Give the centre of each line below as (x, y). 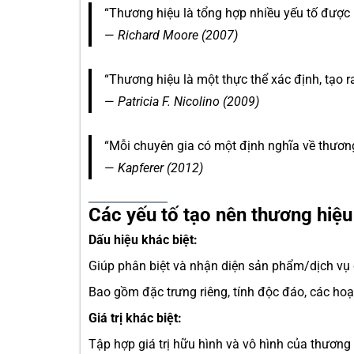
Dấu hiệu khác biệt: (143, 240)
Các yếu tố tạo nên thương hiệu (220, 215)
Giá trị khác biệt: (135, 318)
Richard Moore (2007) (178, 35)
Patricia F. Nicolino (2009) (188, 102)
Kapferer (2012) (160, 168)
